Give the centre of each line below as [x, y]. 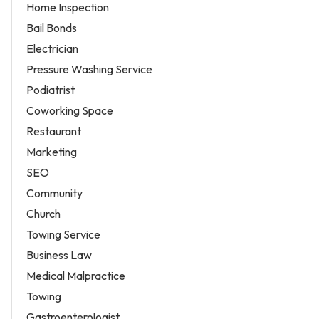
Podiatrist [51, 89]
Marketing [52, 151]
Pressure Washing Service [89, 69]
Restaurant [54, 131]
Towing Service [63, 234]
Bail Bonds [52, 27]
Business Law [59, 255]
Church [43, 213]
